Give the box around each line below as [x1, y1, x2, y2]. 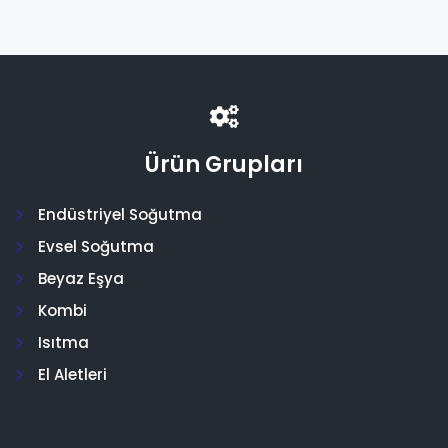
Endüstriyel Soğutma [37, 203, 202, 225]
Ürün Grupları [145, 148, 303, 180]
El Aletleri [37, 363, 107, 385]
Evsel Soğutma [37, 235, 154, 257]
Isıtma [37, 331, 89, 353]
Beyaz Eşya [37, 267, 124, 289]
